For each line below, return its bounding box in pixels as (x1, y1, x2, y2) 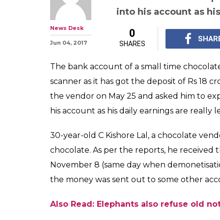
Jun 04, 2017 (50, 39, 87, 46)
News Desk (50, 25, 83, 31)
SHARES (119, 40, 145, 48)
